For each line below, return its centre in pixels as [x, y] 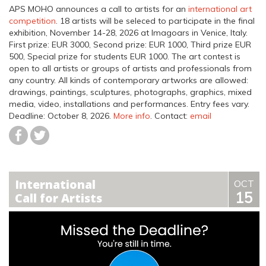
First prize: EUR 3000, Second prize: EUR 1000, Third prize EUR [130, 45]
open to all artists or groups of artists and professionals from [130, 68]
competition [32, 21]
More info [132, 116]
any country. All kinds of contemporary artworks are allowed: [129, 80]
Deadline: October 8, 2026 [59, 116]
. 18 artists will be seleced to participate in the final [155, 21]
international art [220, 9]
